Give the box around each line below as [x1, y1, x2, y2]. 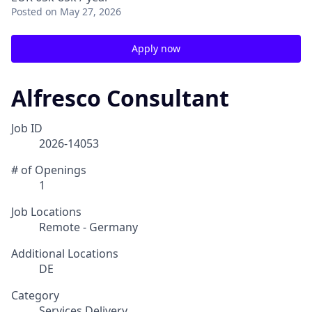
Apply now [132, 42, 180, 55]
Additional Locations [11, 246, 118, 262]
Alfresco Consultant [11, 83, 229, 113]
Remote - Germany [39, 219, 138, 235]
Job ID [11, 120, 42, 136]
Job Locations [11, 204, 81, 220]
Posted [11, 5, 42, 18]
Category [11, 288, 59, 304]
